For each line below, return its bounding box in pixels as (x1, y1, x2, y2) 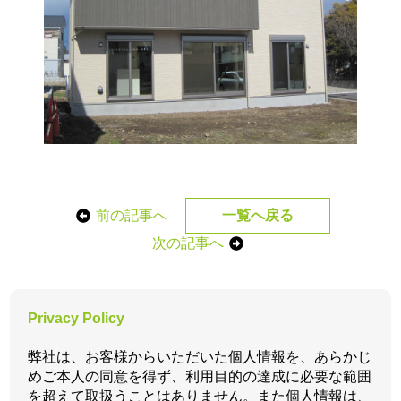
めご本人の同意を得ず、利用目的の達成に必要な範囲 (28, 369, 372, 385)
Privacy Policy (28, 311, 125, 327)
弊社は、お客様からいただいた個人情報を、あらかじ (28, 349, 372, 365)
